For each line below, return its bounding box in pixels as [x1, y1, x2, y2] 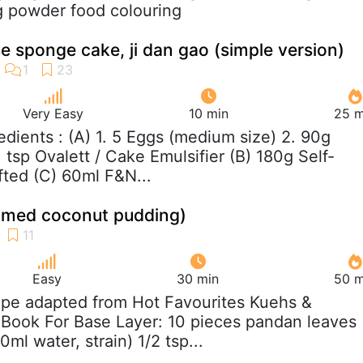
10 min [189, 105, 228, 122]
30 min [177, 270, 219, 287]
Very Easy [23, 105, 83, 122]
